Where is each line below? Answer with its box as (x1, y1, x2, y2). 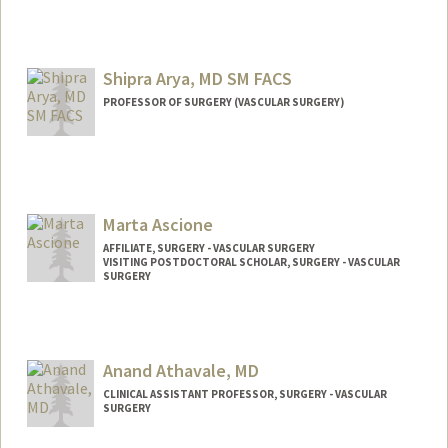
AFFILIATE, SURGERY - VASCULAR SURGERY (102, 240, 315, 255)
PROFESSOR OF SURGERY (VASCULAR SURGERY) (102, 95, 344, 109)
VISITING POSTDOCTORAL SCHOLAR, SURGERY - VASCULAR (102, 254, 400, 269)
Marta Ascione (102, 212, 213, 236)
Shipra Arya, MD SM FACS (102, 67, 292, 91)
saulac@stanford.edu (44, 41, 171, 60)
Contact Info (44, 21, 129, 40)
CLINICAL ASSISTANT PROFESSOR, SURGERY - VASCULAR (102, 386, 387, 401)
